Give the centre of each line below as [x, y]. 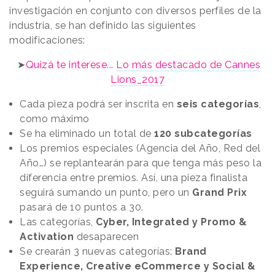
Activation [48, 237]
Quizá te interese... [71, 65]
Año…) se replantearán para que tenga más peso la [141, 163]
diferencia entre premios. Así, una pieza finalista [134, 178]
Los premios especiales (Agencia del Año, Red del [140, 149]
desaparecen [107, 237]
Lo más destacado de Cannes [188, 65]
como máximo [55, 119]
